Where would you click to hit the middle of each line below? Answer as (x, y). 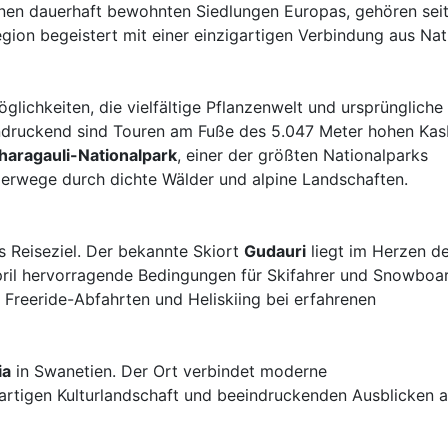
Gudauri (275, 251)
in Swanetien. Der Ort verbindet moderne (169, 371)
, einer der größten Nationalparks (302, 155)
